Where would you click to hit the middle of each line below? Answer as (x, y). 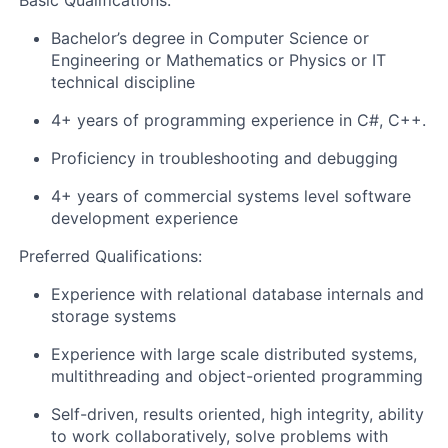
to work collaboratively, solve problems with (219, 436)
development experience (144, 218)
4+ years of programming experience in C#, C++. (238, 120)
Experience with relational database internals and (237, 294)
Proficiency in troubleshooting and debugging (224, 158)
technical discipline (123, 82)
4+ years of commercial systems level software (231, 196)
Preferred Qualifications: (110, 256)
